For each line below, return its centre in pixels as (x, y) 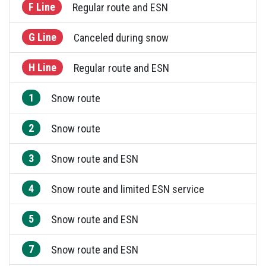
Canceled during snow (121, 37)
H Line (42, 67)
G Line (42, 37)
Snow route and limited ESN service (127, 189)
